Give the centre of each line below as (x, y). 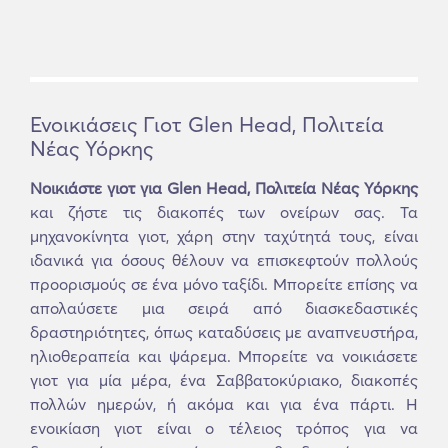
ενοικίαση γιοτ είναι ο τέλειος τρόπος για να (224, 428)
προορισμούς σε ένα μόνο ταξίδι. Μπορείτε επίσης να (224, 284)
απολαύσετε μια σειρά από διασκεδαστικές (224, 308)
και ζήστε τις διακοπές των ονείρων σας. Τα (224, 212)
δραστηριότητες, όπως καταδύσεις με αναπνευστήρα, (224, 332)
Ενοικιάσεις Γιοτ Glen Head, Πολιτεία (207, 124)
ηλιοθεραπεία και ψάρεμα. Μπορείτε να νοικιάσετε (224, 356)
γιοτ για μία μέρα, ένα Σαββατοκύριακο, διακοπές (224, 380)
